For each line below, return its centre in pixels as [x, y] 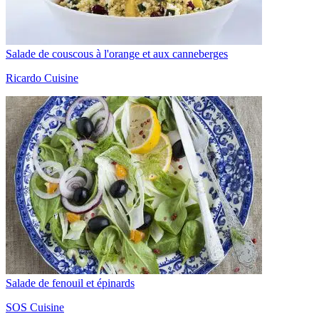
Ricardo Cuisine [42, 78]
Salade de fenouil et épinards [70, 283]
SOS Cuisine [35, 307]
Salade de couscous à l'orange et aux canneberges [117, 53]
